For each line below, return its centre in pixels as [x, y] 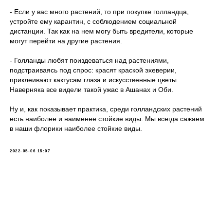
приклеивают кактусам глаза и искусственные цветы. [94, 80]
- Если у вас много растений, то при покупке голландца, [99, 11]
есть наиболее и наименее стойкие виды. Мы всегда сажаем [107, 118]
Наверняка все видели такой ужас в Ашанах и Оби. [91, 89]
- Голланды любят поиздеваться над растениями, [89, 60]
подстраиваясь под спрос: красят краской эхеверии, [93, 70]
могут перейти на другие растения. [66, 41]
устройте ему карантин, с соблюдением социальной [93, 21]
